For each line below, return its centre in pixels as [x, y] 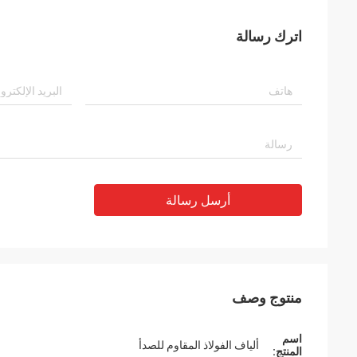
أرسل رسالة [198, 200]
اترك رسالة [269, 36]
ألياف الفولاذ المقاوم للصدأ [199, 345]
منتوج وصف [267, 298]
